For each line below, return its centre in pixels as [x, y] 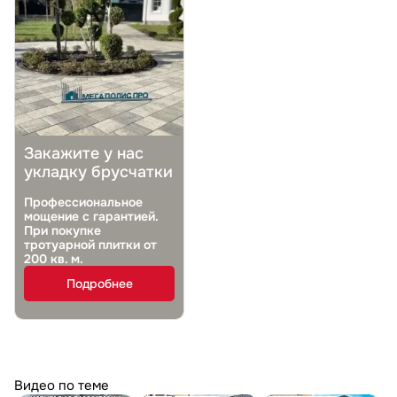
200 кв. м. [54, 258]
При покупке [62, 230]
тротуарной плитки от [90, 244]
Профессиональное [83, 202]
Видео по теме [62, 385]
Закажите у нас [84, 153]
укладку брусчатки [98, 171]
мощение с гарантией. [91, 216]
